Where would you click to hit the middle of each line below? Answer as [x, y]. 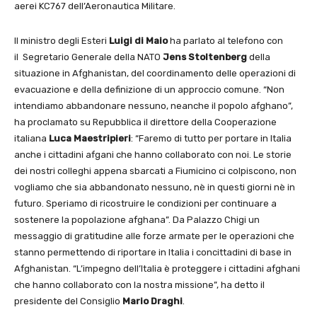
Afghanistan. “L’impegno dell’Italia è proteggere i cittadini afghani [157, 269]
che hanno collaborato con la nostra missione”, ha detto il [139, 285]
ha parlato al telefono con [225, 41]
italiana [31, 138]
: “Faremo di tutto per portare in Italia [211, 138]
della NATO [137, 57]
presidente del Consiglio [68, 301]
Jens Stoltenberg [205, 57]
